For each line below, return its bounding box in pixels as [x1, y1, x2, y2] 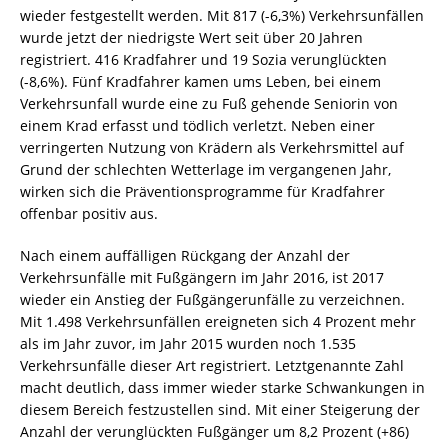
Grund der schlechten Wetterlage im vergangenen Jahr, [20, 160, 391, 180]
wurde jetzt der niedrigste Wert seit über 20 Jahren [20, 28, 363, 48]
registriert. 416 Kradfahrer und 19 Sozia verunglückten [20, 50, 387, 70]
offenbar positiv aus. [20, 204, 158, 224]
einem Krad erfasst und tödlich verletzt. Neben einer [20, 116, 375, 136]
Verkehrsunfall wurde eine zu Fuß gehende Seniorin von [20, 94, 398, 114]
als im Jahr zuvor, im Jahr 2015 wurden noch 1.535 [20, 334, 356, 354]
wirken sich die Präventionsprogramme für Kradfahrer [20, 182, 385, 202]
